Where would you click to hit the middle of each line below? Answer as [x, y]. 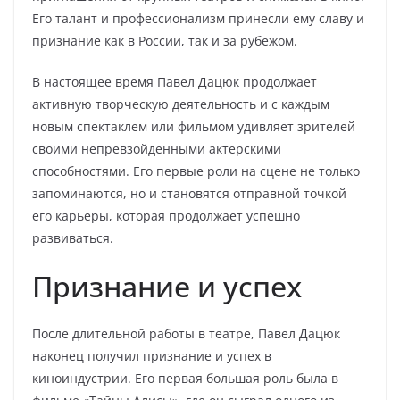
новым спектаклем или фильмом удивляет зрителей [194, 126]
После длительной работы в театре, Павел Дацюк [186, 333]
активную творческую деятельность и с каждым [181, 104]
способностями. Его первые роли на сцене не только [196, 171]
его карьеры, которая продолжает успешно [166, 216]
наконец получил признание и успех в [152, 356]
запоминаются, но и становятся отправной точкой [189, 193]
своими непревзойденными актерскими [157, 149]
